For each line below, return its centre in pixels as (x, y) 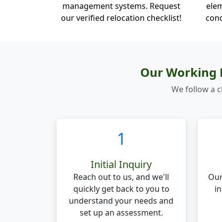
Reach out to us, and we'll (121, 177)
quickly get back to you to (121, 189)
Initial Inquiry (121, 164)
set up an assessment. (121, 213)
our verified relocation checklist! (121, 18)
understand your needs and (121, 201)
